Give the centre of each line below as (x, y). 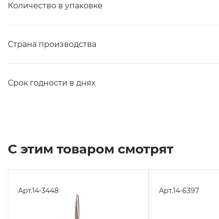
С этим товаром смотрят (91, 149)
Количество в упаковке (55, 6)
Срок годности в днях (52, 83)
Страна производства (52, 44)
